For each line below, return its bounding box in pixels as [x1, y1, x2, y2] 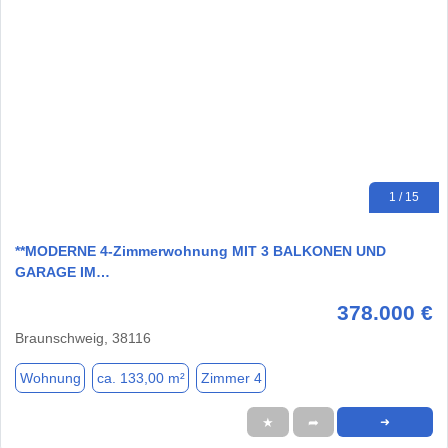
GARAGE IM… [15, 264, 110, 281]
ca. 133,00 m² [96, 369, 185, 386]
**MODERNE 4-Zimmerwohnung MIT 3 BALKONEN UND [15, 243, 386, 260]
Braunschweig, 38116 [15, 330, 151, 347]
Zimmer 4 [200, 369, 262, 386]
